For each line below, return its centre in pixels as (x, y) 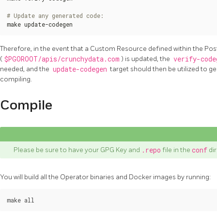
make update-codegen (40, 24)
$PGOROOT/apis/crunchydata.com (62, 59)
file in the (176, 150)
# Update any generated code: (55, 16)
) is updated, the (146, 59)
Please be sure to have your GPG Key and (77, 150)
